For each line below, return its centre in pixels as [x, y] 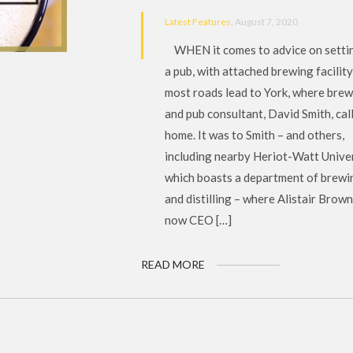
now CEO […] [198, 220]
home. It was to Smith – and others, [255, 135]
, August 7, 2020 [264, 22]
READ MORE [173, 264]
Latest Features [198, 22]
